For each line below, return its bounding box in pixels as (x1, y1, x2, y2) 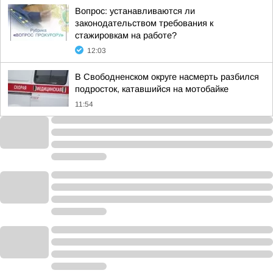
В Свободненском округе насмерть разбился (75, 72, 259, 82)
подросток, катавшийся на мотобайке (75, 84, 229, 94)
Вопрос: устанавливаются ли (75, 6, 195, 16)
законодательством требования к (75, 18, 213, 28)
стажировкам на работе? (75, 30, 177, 40)
